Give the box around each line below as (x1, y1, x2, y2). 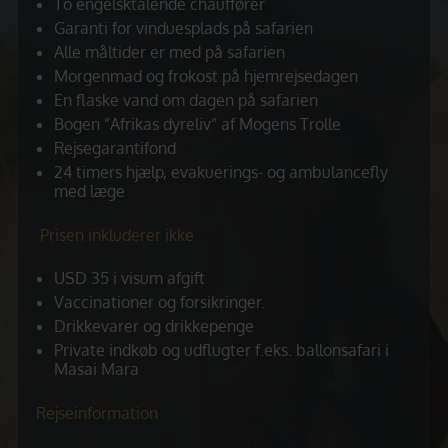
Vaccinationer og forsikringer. (54, 292, 265, 312)
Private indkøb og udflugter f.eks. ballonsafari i (54, 340, 389, 360)
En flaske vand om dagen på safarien (54, 90, 318, 110)
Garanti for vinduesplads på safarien (54, 18, 313, 38)
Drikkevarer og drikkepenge (54, 316, 254, 336)
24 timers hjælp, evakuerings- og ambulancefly (54, 162, 388, 182)
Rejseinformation (36, 403, 158, 423)
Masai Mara (54, 359, 139, 379)
